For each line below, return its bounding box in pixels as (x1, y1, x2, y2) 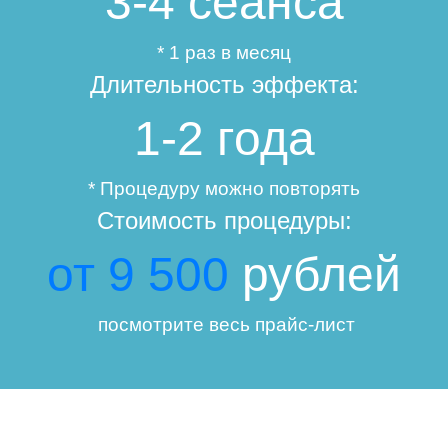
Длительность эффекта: (89, 70, 359, 98)
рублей (229, 247, 401, 301)
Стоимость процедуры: (96, 206, 352, 234)
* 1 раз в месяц (157, 41, 291, 63)
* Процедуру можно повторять (88, 177, 360, 199)
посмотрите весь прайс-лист (93, 313, 355, 335)
